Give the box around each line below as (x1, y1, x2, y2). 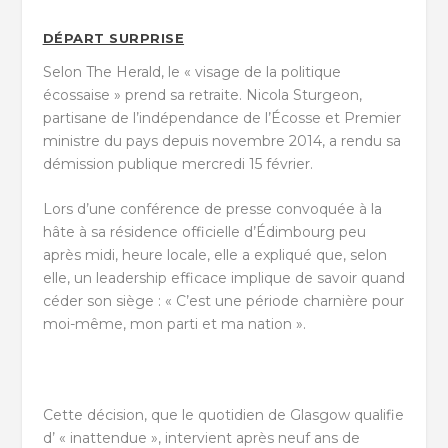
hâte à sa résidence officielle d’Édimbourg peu (42, 223, 366, 242)
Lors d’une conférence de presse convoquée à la (42, 200, 382, 219)
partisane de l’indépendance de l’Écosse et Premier (42, 108, 401, 127)
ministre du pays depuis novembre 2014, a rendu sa (42, 131, 401, 150)
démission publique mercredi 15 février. (42, 154, 313, 173)
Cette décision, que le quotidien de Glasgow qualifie (42, 405, 404, 424)
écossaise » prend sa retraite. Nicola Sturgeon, (42, 85, 362, 104)
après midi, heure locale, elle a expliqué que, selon (42, 246, 387, 265)
